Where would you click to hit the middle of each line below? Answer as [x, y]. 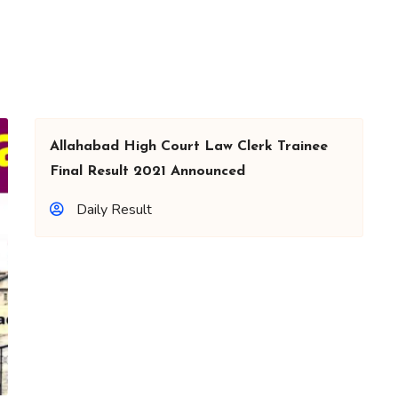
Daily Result [114, 210]
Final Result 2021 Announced [147, 171]
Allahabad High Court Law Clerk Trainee [189, 147]
